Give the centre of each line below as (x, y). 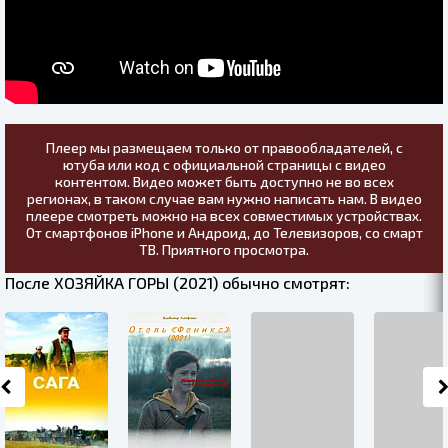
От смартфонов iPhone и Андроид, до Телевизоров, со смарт (224, 232)
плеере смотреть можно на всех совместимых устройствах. (224, 215)
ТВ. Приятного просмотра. (224, 249)
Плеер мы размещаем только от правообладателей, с (224, 147)
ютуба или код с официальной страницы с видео (224, 164)
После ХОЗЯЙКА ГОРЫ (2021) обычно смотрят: (177, 282)
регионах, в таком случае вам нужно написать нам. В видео (224, 198)
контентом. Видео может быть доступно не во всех (224, 181)
